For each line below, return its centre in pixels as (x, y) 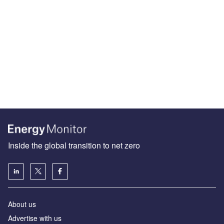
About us (22, 204)
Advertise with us (35, 218)
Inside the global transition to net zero (74, 145)
